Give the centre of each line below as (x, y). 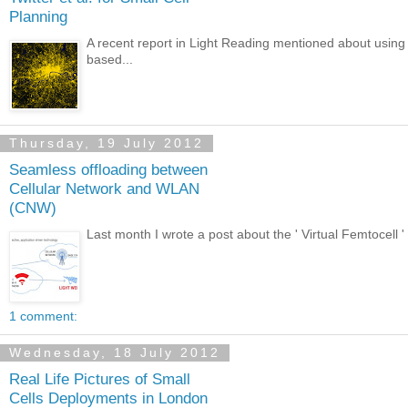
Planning (38, 17)
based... (110, 59)
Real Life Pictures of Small (100, 379)
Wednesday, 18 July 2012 (115, 353)
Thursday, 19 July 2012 (107, 143)
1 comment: (43, 316)
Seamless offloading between (108, 170)
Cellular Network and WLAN (104, 189)
